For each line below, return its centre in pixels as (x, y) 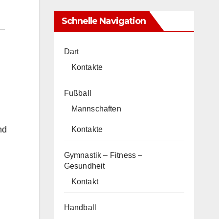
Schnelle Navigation (104, 21)
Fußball (77, 93)
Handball (80, 207)
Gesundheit (84, 166)
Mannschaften (96, 109)
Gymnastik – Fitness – (103, 155)
